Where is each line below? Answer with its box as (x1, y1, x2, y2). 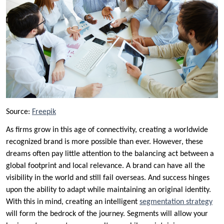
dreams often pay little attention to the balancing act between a (6, 149, 214, 158)
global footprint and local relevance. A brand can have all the (6, 161, 205, 170)
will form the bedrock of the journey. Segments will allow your (6, 209, 208, 218)
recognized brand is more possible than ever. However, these (6, 137, 203, 146)
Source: (6, 107, 32, 116)
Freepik (32, 107, 56, 116)
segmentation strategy (139, 197, 212, 206)
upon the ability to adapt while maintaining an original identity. (6, 185, 211, 194)
